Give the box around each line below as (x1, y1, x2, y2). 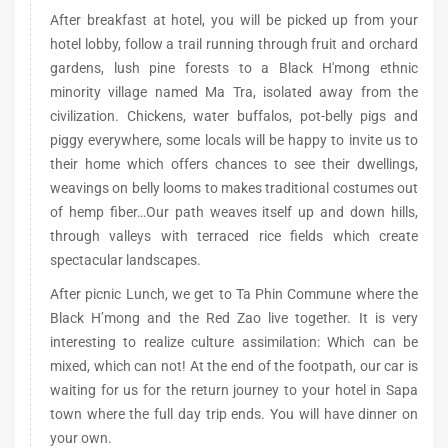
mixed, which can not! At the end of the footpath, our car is (50, 358, 418, 374)
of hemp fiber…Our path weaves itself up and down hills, (50, 204, 418, 220)
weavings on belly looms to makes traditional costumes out (50, 180, 418, 196)
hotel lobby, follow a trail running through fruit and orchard (50, 36, 418, 52)
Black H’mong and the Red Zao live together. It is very (50, 310, 418, 326)
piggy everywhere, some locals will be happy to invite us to (50, 132, 418, 148)
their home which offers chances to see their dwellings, (50, 156, 418, 172)
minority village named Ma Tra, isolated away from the (50, 84, 418, 100)
